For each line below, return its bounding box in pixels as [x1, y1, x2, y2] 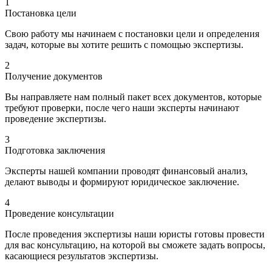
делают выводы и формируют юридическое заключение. [5, 177, 239, 188]
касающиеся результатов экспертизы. [5, 251, 158, 262]
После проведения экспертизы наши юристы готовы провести [5, 229, 265, 240]
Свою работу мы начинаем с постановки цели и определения [5, 29, 259, 39]
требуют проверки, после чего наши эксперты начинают [5, 103, 239, 114]
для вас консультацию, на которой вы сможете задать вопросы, [5, 240, 265, 251]
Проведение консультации [5, 208, 114, 219]
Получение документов [5, 71, 103, 82]
